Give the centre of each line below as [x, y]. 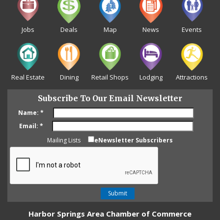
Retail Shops [110, 77]
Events [192, 30]
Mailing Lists [64, 140]
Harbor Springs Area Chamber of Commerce [110, 214]
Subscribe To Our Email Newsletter [110, 98]
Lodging [151, 77]
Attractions [192, 77]
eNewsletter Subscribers [134, 140]
